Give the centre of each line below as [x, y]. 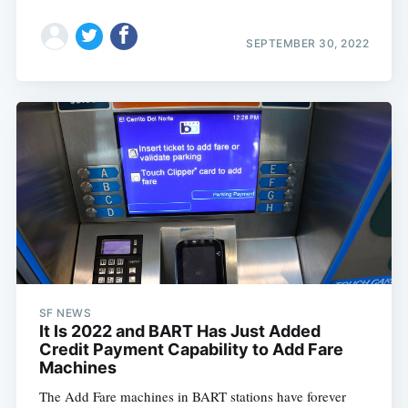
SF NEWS [65, 312]
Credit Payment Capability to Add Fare [191, 349]
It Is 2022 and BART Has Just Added [179, 331]
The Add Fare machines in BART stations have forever [192, 396]
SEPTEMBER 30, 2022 [308, 44]
